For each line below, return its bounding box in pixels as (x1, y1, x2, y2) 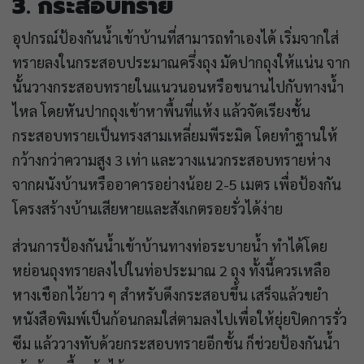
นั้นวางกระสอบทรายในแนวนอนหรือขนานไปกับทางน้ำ (12, 76, 344, 96)
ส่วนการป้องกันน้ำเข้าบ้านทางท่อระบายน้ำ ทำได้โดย (12, 236, 327, 255)
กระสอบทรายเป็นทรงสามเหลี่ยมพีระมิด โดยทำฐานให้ (12, 125, 338, 145)
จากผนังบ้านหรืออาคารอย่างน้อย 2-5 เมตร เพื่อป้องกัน (12, 174, 341, 193)
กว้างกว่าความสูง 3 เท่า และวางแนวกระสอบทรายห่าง (12, 149, 331, 169)
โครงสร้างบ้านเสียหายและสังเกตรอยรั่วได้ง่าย (12, 198, 286, 218)
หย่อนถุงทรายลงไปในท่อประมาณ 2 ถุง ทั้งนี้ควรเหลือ (12, 260, 331, 279)
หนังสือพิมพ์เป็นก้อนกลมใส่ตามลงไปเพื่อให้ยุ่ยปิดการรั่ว (12, 309, 347, 328)
